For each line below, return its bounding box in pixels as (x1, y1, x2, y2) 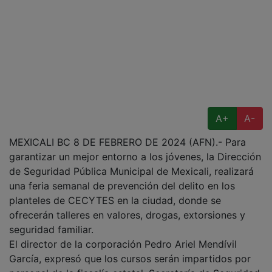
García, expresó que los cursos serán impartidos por (9, 252, 251, 265)
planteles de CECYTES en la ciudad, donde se (9, 194, 221, 206)
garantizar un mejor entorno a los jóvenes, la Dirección (9, 150, 261, 163)
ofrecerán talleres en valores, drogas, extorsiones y (9, 208, 245, 221)
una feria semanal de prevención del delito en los (9, 179, 235, 192)
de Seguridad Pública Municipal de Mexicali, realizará (9, 165, 254, 177)
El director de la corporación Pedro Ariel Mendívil (9, 237, 237, 250)
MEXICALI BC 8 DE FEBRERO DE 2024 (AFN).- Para (9, 135, 246, 148)
